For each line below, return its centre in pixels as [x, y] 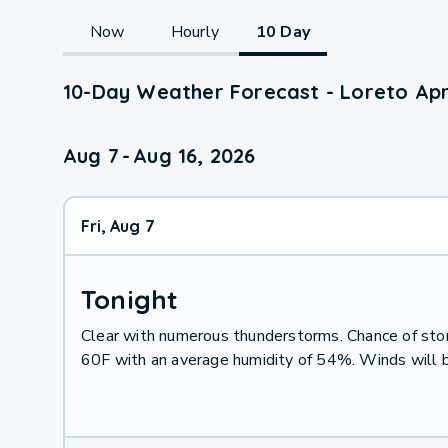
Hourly [195, 31]
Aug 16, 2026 [194, 155]
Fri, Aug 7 [117, 225]
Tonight [129, 299]
